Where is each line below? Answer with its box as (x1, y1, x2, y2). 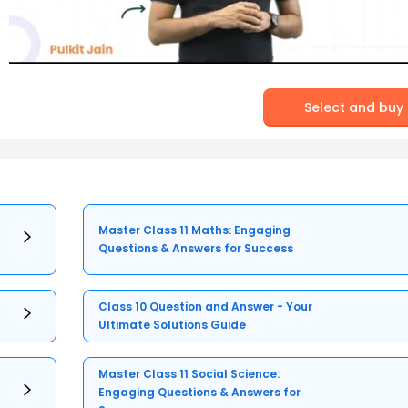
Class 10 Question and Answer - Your (98, 299, 313, 315)
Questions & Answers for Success (98, 240, 294, 257)
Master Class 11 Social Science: (98, 366, 280, 382)
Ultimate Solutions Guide (98, 317, 247, 333)
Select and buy (304, 97, 404, 117)
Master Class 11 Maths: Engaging (98, 222, 291, 239)
